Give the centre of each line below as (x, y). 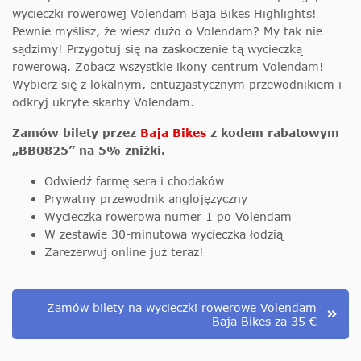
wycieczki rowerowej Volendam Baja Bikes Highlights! (164, 13)
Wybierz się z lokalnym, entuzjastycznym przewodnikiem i (177, 84)
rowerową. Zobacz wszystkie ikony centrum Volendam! (168, 66)
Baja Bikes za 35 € (264, 321)
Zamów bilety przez (76, 132)
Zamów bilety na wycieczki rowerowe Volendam (182, 307)
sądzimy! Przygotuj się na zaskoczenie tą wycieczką (157, 48)
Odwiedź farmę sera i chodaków (134, 180)
